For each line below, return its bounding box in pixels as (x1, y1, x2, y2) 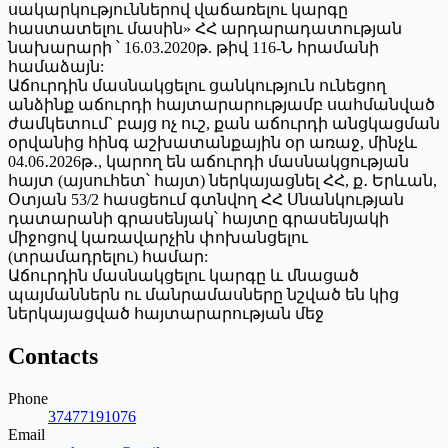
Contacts (8, 342, 98, 369)
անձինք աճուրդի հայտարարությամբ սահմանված (8, 95, 435, 113)
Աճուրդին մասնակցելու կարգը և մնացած (8, 266, 359, 284)
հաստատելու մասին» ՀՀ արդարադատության (8, 19, 402, 37)
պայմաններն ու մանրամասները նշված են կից (8, 285, 399, 303)
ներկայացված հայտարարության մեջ (8, 304, 324, 322)
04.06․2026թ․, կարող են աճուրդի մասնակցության (8, 152, 409, 170)
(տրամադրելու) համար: (8, 247, 208, 265)
